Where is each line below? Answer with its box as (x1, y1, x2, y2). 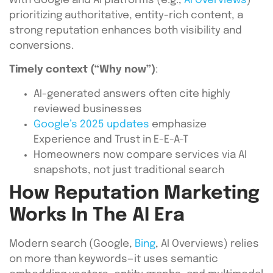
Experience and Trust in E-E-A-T (34, 134, 188, 145)
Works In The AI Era (9, 205, 185, 225)
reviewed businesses (34, 104, 142, 115)
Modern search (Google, (9, 238, 135, 249)
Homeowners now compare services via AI (34, 149, 247, 160)
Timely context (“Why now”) (9, 65, 155, 76)
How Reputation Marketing (9, 183, 260, 203)
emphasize (149, 119, 207, 130)
